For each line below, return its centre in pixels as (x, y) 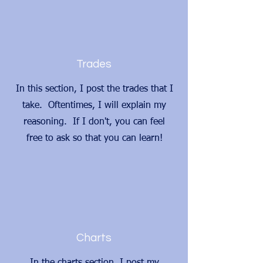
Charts (94, 238)
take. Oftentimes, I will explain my (94, 106)
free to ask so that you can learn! (94, 139)
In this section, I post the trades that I (94, 89)
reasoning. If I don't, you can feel (94, 122)
